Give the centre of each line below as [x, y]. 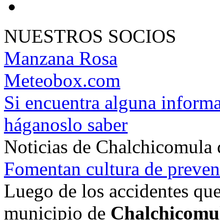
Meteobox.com [62, 80]
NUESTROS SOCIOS [90, 36]
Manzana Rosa [61, 58]
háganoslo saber [66, 124]
